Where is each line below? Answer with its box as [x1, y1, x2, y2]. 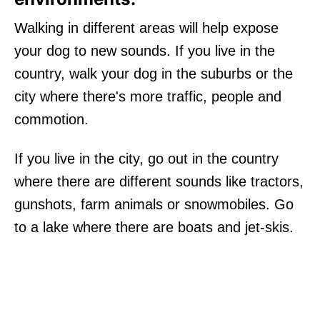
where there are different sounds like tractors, [14, 173, 304, 189]
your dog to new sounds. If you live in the [14, 42, 275, 59]
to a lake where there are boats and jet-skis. [14, 219, 294, 235]
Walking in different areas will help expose [14, 19, 279, 36]
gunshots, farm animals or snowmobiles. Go [14, 196, 294, 212]
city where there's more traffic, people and [14, 88, 281, 104]
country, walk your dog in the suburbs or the [14, 65, 293, 81]
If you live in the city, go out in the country [14, 150, 279, 166]
